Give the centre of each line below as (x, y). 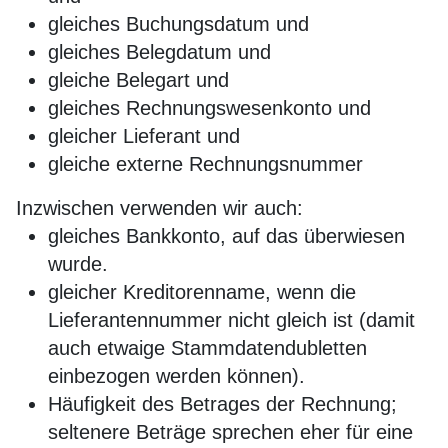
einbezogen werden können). (176, 376)
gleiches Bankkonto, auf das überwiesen (226, 236)
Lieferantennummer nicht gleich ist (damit (231, 320)
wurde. (78, 264)
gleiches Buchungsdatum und (178, 24)
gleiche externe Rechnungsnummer (205, 164)
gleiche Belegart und (138, 80)
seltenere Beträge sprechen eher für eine (230, 432)
